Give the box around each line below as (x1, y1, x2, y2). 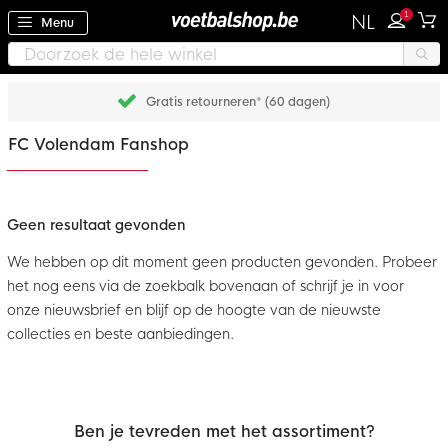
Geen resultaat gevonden (7, 216, 186, 235)
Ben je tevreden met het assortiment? (73, 421, 375, 443)
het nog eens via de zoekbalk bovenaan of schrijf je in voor (7, 277, 404, 296)
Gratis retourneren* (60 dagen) (146, 94, 330, 111)
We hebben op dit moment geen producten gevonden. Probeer (7, 253, 437, 272)
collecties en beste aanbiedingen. (7, 325, 234, 344)
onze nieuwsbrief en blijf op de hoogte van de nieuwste (7, 301, 381, 320)
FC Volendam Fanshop (8, 134, 189, 156)
